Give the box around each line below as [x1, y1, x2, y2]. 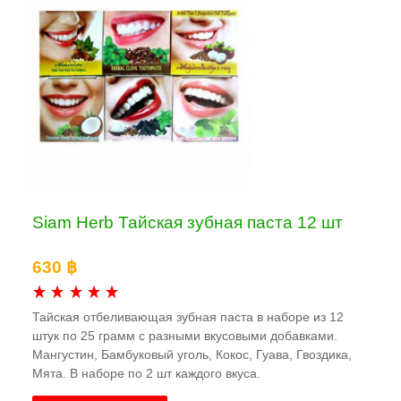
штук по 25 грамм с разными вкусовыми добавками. [32, 328, 337, 344]
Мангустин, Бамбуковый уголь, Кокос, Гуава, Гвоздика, [32, 347, 352, 363]
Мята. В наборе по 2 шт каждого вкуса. [32, 366, 260, 381]
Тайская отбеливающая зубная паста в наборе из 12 [32, 310, 344, 325]
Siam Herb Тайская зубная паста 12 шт [32, 212, 343, 232]
